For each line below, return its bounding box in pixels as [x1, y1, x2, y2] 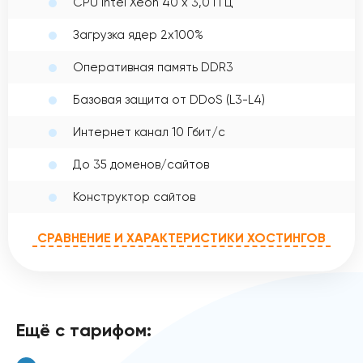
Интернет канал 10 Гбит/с [73, 124, 225, 139]
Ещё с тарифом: [16, 318, 152, 341]
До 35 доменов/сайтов [73, 156, 209, 172]
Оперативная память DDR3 [73, 59, 233, 75]
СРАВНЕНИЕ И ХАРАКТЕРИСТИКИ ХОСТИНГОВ [37, 229, 326, 246]
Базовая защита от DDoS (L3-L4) [73, 92, 265, 107]
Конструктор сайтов [73, 189, 195, 204]
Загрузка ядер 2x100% [73, 27, 203, 42]
